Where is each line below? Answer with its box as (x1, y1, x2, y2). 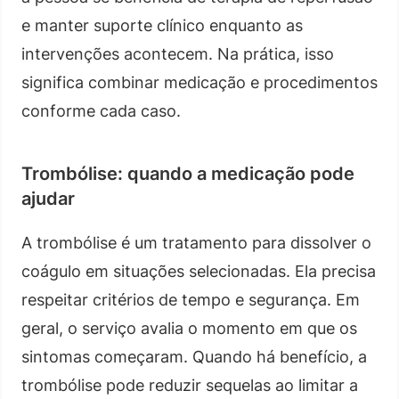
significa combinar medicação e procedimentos (21, 72, 378, 92)
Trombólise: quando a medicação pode (21, 162, 354, 184)
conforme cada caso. (21, 101, 181, 120)
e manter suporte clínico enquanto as (21, 15, 303, 35)
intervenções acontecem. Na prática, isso (21, 44, 334, 63)
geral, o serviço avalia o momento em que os (21, 318, 357, 338)
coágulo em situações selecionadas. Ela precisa (21, 261, 376, 281)
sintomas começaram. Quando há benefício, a (21, 346, 367, 366)
